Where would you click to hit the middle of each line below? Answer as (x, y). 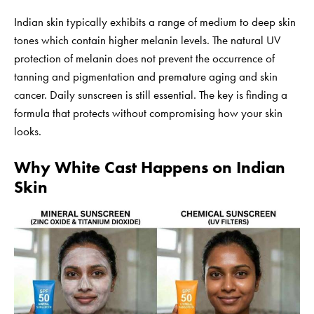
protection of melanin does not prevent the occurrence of (144, 58)
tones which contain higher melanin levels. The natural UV (147, 40)
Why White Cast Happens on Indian (150, 167)
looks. (28, 131)
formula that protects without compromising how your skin (148, 112)
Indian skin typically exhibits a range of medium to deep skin (155, 21)
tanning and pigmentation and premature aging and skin (146, 76)
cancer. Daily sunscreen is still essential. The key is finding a (151, 94)
